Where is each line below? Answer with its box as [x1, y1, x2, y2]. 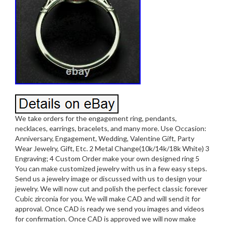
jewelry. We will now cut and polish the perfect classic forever [15, 184, 207, 193]
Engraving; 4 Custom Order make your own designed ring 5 [15, 154, 199, 163]
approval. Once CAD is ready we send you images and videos [15, 204, 204, 213]
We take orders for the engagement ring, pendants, [15, 114, 177, 123]
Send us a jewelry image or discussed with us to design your [15, 174, 202, 183]
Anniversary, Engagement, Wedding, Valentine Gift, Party [15, 134, 194, 143]
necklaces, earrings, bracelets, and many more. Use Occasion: [15, 124, 206, 133]
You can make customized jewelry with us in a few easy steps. [15, 164, 207, 173]
